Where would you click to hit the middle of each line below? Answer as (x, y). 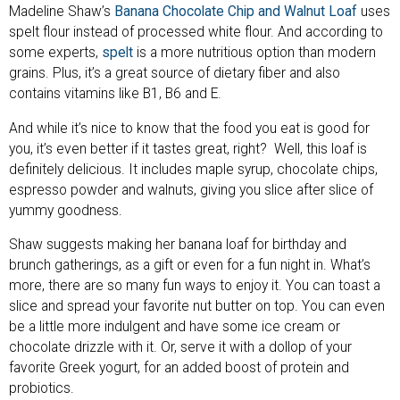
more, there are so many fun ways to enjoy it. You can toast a (195, 286)
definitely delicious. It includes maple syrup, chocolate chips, (193, 169)
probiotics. (42, 389)
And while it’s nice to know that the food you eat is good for (189, 128)
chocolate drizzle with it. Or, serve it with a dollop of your (180, 348)
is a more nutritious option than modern (254, 53)
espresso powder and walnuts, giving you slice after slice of (191, 190)
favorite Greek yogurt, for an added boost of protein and (179, 368)
